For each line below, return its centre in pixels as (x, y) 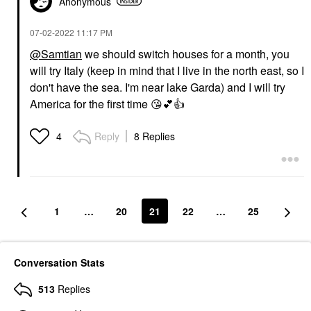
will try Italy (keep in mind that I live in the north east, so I (167, 70)
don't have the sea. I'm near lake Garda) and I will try (158, 87)
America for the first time (90, 103)
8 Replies (154, 136)
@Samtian (56, 53)
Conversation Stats (59, 262)
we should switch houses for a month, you (186, 53)
